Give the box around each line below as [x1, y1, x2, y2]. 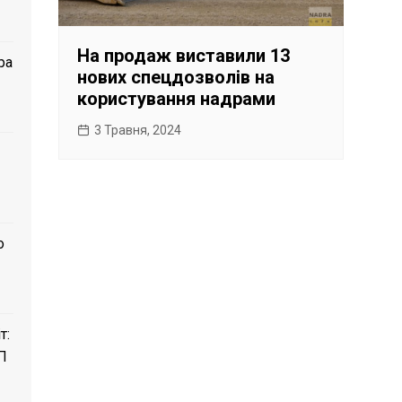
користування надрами [77, 87, 276, 109]
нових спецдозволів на [77, 66, 275, 88]
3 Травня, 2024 [94, 122, 182, 137]
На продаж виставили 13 [77, 44, 291, 66]
